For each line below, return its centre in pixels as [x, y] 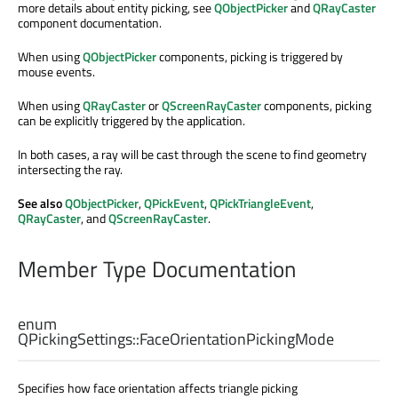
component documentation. [90, 22]
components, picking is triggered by [250, 56]
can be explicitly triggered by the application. [131, 120]
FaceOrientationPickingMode [237, 338]
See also [41, 203]
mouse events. [56, 71]
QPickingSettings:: [79, 338]
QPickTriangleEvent [260, 203]
